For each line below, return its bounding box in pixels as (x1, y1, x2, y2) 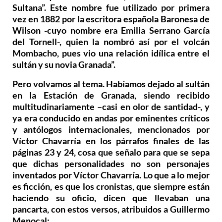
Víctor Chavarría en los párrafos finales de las (12, 135, 210, 147)
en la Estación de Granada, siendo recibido (12, 90, 210, 101)
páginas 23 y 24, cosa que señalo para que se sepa (12, 147, 210, 158)
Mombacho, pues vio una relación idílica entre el (12, 47, 210, 58)
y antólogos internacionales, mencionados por (12, 124, 210, 135)
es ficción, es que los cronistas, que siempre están (12, 181, 210, 192)
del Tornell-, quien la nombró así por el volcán (12, 36, 210, 47)
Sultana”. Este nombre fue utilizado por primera (12, 1, 210, 13)
